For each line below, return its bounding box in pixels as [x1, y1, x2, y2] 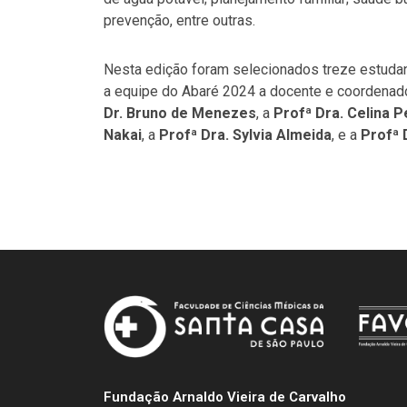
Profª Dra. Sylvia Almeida [159, 125, 332, 144]
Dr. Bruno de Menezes [104, 104, 256, 122]
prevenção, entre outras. [104, 11, 255, 29]
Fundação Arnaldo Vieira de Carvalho [104, 388, 346, 405]
